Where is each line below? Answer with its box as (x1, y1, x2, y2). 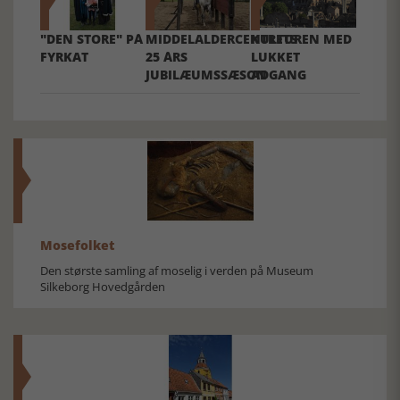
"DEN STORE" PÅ (40, 29, 143, 47)
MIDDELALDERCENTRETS (146, 29, 298, 47)
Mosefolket (40, 236, 114, 254)
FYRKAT (40, 47, 88, 65)
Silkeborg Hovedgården (40, 278, 165, 295)
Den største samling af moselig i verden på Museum (40, 262, 313, 279)
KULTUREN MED (251, 29, 353, 47)
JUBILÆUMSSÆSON (146, 65, 268, 83)
